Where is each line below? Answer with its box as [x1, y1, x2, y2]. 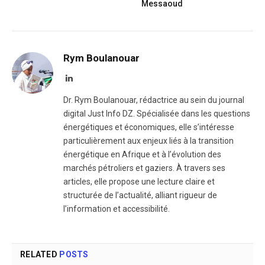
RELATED [20, 250, 60, 260]
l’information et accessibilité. [63, 204, 170, 214]
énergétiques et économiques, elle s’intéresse [63, 122, 234, 132]
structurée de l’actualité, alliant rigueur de [63, 190, 217, 201]
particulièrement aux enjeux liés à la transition [63, 136, 234, 146]
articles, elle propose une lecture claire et [63, 177, 215, 187]
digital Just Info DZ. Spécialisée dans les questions [63, 109, 250, 119]
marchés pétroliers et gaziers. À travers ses [63, 163, 225, 173]
